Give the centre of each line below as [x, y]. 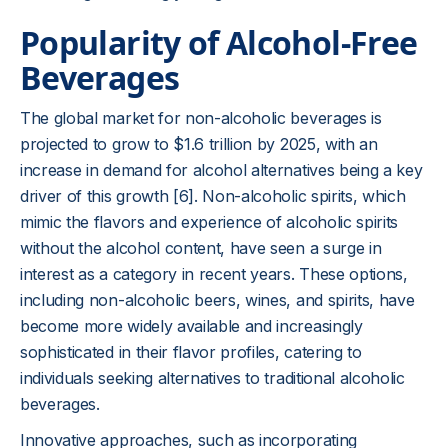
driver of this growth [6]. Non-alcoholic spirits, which [213, 196]
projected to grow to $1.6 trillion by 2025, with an [199, 144]
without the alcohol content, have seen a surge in [201, 248]
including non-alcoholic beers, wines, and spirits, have [217, 300]
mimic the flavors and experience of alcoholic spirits [209, 222]
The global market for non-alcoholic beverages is [201, 118]
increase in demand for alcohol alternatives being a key [221, 170]
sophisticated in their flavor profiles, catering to [191, 352]
